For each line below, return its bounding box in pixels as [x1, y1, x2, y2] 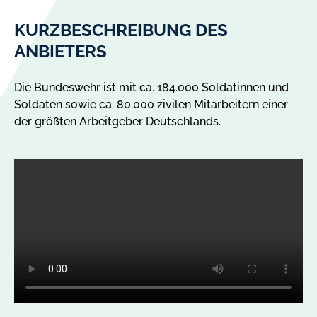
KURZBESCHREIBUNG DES [14, 19, 228, 40]
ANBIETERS [14, 40, 107, 62]
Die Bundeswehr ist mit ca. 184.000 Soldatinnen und [14, 80, 289, 94]
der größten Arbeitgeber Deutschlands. [14, 114, 221, 128]
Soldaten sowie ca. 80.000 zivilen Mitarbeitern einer [14, 97, 288, 111]
